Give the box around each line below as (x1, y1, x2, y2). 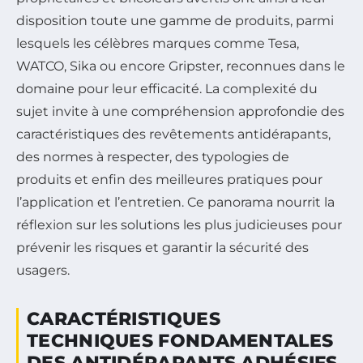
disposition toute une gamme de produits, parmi (16, 13, 334, 29)
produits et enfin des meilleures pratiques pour (16, 172, 322, 188)
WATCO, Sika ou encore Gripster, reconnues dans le (16, 58, 345, 75)
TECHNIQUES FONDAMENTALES (27, 330, 334, 352)
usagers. (16, 263, 70, 279)
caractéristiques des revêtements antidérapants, (16, 126, 331, 143)
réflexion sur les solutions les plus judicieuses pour (16, 217, 342, 233)
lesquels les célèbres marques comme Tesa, (16, 36, 299, 52)
